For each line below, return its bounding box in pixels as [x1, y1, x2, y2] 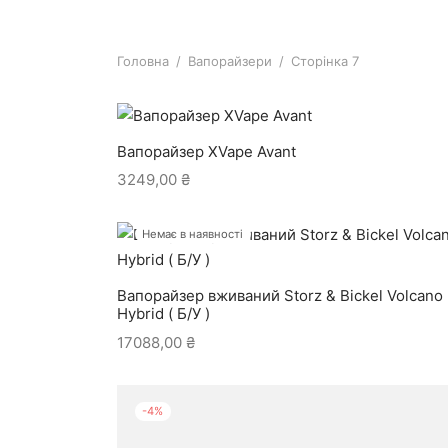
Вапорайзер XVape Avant [117, 142, 296, 161]
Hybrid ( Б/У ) [117, 304, 210, 324]
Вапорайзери [188, 53, 272, 70]
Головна [117, 53, 169, 70]
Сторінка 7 [287, 53, 359, 70]
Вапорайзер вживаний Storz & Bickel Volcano [117, 286, 443, 306]
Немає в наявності [142, 227, 244, 242]
